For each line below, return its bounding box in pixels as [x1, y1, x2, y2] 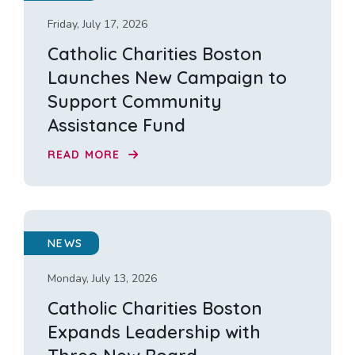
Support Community [48, 90, 222, 113]
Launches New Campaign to [48, 67, 287, 90]
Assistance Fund [48, 114, 185, 137]
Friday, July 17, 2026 [48, 17, 147, 32]
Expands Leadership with [48, 320, 261, 343]
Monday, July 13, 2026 [48, 270, 157, 286]
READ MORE [48, 147, 124, 162]
